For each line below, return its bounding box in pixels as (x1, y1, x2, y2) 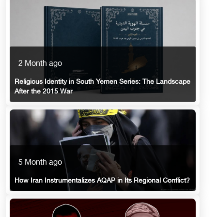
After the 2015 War (15, 88, 73, 96)
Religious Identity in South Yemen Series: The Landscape (15, 78, 190, 87)
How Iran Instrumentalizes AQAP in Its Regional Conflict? (15, 177, 190, 186)
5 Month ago (18, 158, 62, 168)
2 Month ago (18, 60, 62, 69)
